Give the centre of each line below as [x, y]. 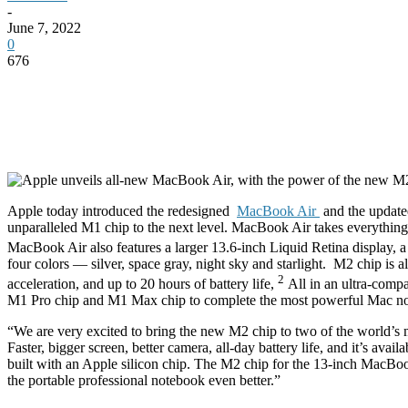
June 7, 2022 [44, 27]
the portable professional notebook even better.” [144, 381]
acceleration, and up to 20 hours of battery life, [143, 284]
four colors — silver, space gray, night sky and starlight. [167, 264]
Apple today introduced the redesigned [122, 210]
